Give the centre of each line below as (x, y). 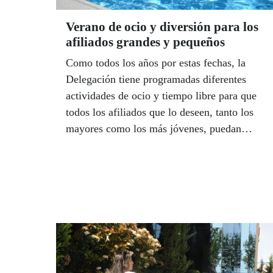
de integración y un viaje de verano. (145, 162)
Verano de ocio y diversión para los (162, 27)
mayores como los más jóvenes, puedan (154, 129)
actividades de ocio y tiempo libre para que (161, 96)
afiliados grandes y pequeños (145, 42)
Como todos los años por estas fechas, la (156, 63)
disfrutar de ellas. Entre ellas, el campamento (166, 145)
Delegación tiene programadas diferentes (156, 80)
